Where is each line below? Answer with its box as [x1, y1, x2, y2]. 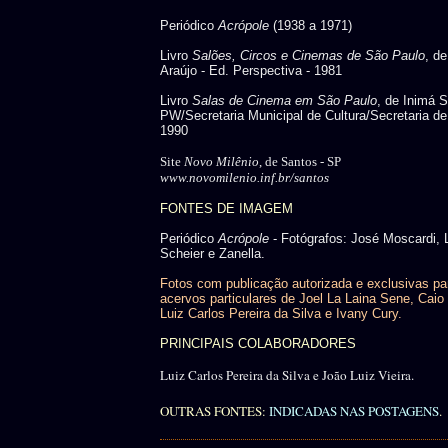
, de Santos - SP [259, 154, 341, 170]
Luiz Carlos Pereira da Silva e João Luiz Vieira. [160, 366, 414, 385]
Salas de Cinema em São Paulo [192, 93, 377, 109]
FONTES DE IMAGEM [160, 201, 293, 217]
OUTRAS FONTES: [160, 402, 266, 421]
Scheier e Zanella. [160, 246, 265, 262]
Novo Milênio [184, 154, 259, 170]
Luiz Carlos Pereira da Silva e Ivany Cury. [160, 306, 402, 322]
